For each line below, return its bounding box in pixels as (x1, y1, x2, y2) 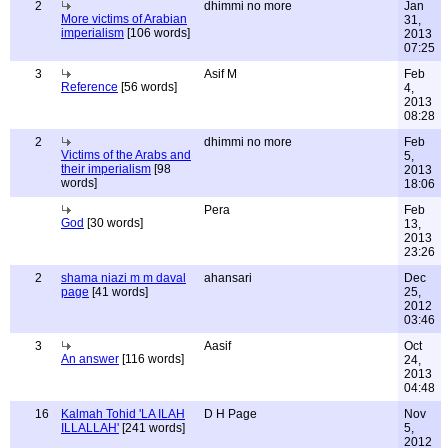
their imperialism (61, 162, 151, 176)
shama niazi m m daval (61, 271, 186, 285)
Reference (61, 80, 118, 94)
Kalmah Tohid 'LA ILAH (61, 407, 185, 421)
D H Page (204, 407, 257, 421)
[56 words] (118, 80, 177, 94)
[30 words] (84, 216, 143, 230)
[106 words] (124, 26, 190, 40)
